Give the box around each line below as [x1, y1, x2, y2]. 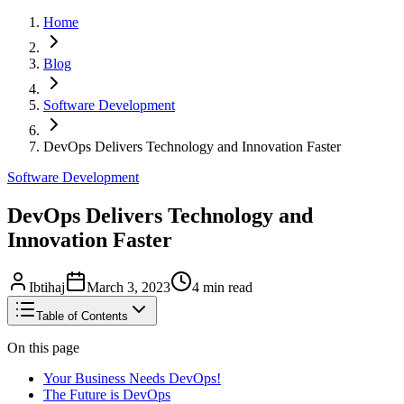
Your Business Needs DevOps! [43, 371, 221, 387]
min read [199, 280, 252, 296]
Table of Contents [36, 309, 128, 324]
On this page [7, 340, 79, 356]
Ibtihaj [29, 280, 65, 296]
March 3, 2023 [87, 280, 170, 296]
